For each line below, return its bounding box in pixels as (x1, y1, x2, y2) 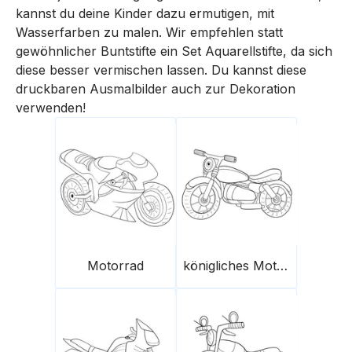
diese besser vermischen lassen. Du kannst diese (16, 61, 306, 78)
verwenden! (16, 99, 86, 115)
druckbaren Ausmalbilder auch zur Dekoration (16, 80, 295, 97)
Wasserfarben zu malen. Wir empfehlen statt (16, 24, 283, 40)
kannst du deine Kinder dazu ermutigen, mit (16, 5, 274, 21)
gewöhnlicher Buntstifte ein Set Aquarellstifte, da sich (16, 42, 332, 59)
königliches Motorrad (277, 257, 288, 273)
